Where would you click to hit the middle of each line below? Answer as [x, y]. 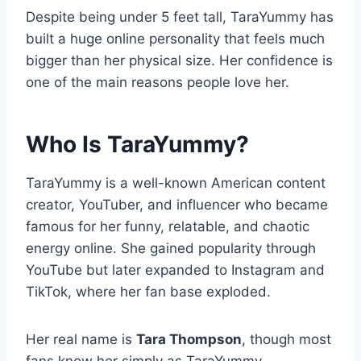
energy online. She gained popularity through [171, 249]
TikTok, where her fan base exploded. [148, 292]
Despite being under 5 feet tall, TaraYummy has [180, 17]
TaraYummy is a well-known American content [176, 183]
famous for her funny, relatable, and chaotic [168, 227]
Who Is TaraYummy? [137, 145]
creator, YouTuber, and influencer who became [177, 205]
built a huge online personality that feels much [175, 39]
